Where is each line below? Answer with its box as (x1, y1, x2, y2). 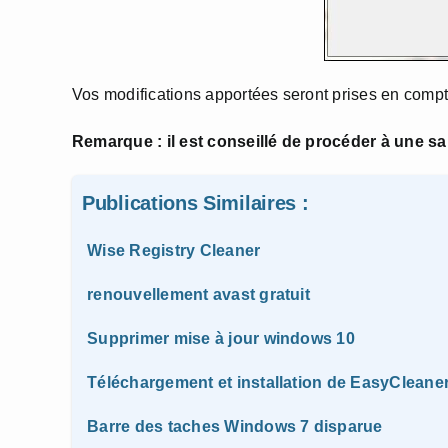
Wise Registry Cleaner (87, 242, 261, 259)
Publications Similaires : (82, 192, 309, 214)
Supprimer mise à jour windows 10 (87, 330, 355, 347)
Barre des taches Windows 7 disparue (87, 418, 383, 435)
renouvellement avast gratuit (87, 286, 310, 303)
